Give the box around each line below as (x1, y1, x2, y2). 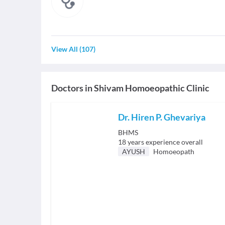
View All (51, 45, 78, 53)
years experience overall (128, 138, 203, 146)
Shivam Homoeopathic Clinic (94, 82, 209, 93)
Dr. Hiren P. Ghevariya (118, 111, 205, 123)
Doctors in (51, 82, 92, 93)
